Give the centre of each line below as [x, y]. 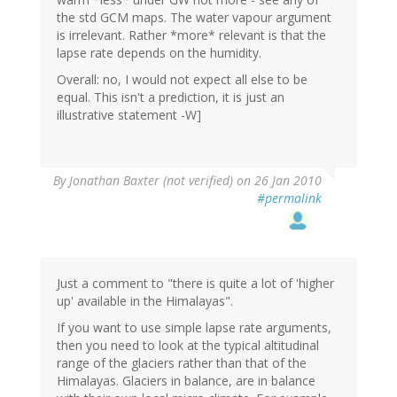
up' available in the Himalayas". [145, 301]
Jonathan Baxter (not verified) [151, 181]
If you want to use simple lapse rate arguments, [194, 328]
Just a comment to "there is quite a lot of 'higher [195, 284]
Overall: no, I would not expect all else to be [182, 80]
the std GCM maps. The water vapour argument [194, 18]
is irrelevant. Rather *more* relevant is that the [191, 35]
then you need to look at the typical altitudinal [188, 346]
